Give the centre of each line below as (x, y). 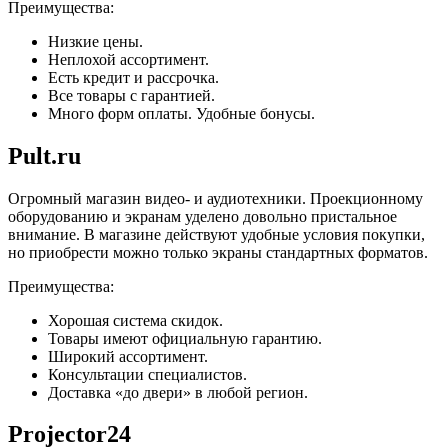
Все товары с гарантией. (131, 95)
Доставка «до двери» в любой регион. (178, 392)
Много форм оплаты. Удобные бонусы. (181, 113)
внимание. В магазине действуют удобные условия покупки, (216, 234)
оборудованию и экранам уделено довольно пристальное (202, 216)
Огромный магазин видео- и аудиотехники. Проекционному (215, 198)
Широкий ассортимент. (128, 356)
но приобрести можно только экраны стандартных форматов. (218, 252)
